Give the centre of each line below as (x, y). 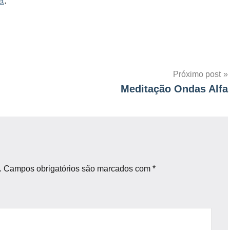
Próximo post (197, 74)
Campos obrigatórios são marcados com (77, 168)
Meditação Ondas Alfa (174, 89)
